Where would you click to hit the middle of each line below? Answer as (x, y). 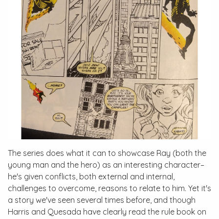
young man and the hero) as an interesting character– (106, 165)
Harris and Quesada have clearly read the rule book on (107, 212)
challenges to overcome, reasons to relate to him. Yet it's (109, 188)
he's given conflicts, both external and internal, (91, 177)
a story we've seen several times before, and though (102, 200)
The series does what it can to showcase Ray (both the (107, 153)
